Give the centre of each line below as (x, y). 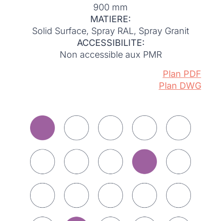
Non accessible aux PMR (110, 55)
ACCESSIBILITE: (110, 43)
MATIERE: (110, 19)
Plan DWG (180, 85)
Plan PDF (182, 74)
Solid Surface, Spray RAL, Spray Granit (110, 31)
